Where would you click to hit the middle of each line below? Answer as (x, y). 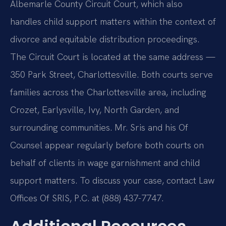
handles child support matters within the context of (113, 22)
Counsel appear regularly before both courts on (107, 145)
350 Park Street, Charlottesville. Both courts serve (111, 75)
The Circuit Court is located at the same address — (113, 57)
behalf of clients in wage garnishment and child (105, 163)
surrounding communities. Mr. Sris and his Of (99, 128)
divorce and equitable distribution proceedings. (105, 39)
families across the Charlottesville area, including (108, 92)
